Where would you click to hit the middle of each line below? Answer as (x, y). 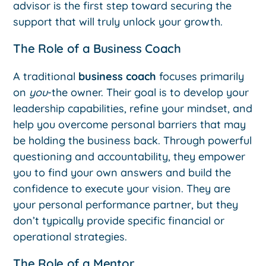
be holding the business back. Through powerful (133, 140)
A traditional (46, 76)
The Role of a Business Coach (97, 49)
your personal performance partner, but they (126, 204)
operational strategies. (70, 236)
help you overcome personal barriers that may (130, 124)
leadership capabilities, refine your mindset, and (133, 108)
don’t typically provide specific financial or (119, 220)
